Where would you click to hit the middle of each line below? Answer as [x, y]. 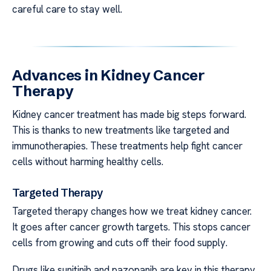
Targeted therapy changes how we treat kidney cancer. [132, 211]
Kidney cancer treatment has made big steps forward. [129, 114]
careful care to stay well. [67, 9]
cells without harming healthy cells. [88, 161]
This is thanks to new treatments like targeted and [121, 130]
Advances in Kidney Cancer [109, 75]
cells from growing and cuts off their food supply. [120, 243]
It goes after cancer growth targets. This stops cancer [131, 227]
